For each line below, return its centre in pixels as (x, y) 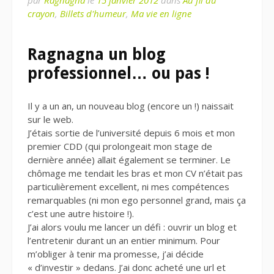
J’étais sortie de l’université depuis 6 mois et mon (131, 133)
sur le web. (50, 120)
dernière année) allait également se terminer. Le (129, 160)
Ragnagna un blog (97, 55)
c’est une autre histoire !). (81, 214)
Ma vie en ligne (161, 14)
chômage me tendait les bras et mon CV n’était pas (135, 173)
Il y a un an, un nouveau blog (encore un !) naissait (131, 106)
